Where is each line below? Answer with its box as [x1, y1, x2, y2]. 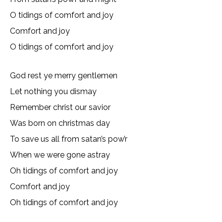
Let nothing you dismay [10, 87, 97, 96]
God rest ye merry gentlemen [10, 71, 117, 80]
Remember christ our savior [10, 103, 111, 112]
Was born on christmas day [10, 118, 110, 128]
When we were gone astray [10, 150, 110, 160]
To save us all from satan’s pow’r [10, 134, 127, 144]
